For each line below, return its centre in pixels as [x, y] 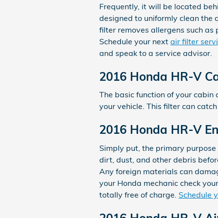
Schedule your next [135, 41]
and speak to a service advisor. [156, 53]
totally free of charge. [139, 194]
